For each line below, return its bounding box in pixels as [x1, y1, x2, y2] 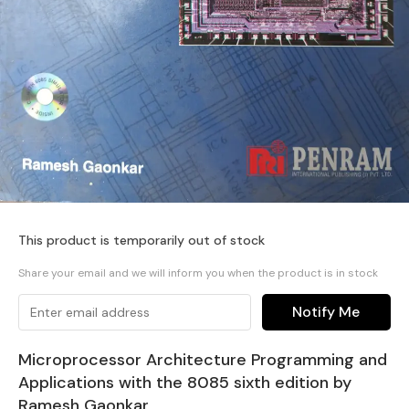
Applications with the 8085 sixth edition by [18, 372, 351, 393]
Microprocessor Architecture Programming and [18, 349, 387, 371]
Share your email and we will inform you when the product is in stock [18, 266, 378, 280]
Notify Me [292, 302, 361, 321]
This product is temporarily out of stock [18, 232, 265, 248]
